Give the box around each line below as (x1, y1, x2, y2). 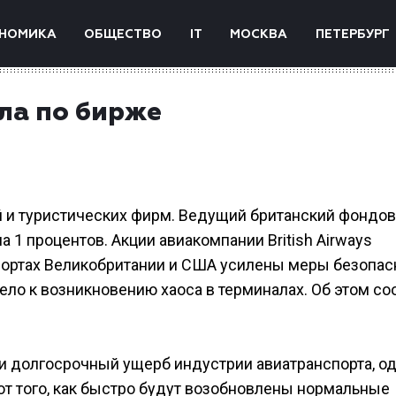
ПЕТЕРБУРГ (315, 28, 390, 41)
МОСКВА (230, 28, 288, 41)
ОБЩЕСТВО (84, 28, 163, 41)
